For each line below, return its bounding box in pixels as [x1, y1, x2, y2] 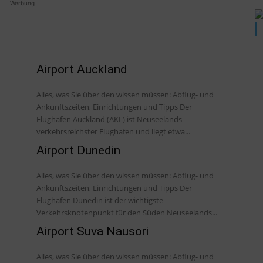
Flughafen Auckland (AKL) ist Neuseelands [36, 113, 182, 124]
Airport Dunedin [36, 143, 120, 157]
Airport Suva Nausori [36, 224, 149, 238]
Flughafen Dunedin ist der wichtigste [36, 194, 163, 205]
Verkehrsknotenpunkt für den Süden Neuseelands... [36, 207, 217, 218]
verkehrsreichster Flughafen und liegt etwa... [36, 126, 190, 137]
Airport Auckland [36, 62, 127, 76]
